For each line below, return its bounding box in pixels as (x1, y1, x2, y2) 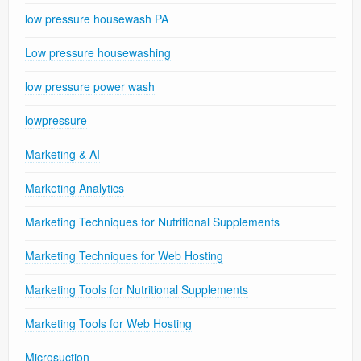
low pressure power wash (25, 78, 155, 95)
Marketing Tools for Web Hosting (25, 315, 192, 332)
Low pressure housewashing (25, 44, 171, 61)
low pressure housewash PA (25, 10, 168, 27)
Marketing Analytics (25, 180, 124, 197)
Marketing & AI (25, 146, 100, 163)
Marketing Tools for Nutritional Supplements (25, 281, 248, 298)
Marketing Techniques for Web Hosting (25, 247, 223, 264)
